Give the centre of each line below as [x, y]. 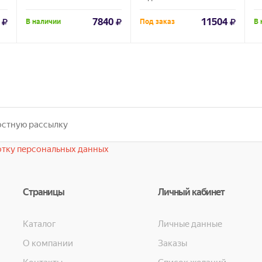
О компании [48, 244]
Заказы [173, 244]
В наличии [43, 22]
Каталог [39, 224]
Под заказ [157, 22]
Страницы [44, 192]
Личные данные [190, 224]
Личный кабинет [191, 192]
